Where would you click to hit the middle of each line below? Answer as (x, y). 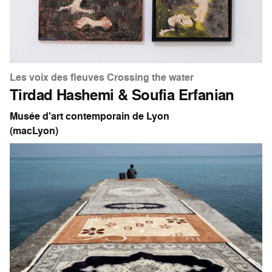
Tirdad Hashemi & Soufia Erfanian (122, 94)
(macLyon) (34, 131)
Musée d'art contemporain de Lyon (90, 116)
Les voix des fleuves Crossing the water (102, 77)
